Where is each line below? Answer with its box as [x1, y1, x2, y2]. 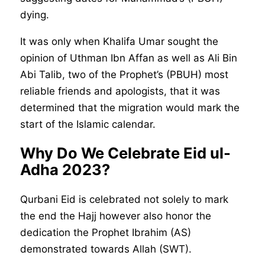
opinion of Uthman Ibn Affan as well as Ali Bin [20, 52, 238, 64]
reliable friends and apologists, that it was [20, 85, 221, 98]
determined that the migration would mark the [20, 102, 240, 114]
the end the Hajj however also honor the [20, 209, 212, 222]
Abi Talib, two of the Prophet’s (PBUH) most [20, 69, 229, 81]
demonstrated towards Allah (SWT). [20, 243, 192, 255]
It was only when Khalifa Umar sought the [20, 35, 219, 48]
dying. [20, 9, 50, 21]
